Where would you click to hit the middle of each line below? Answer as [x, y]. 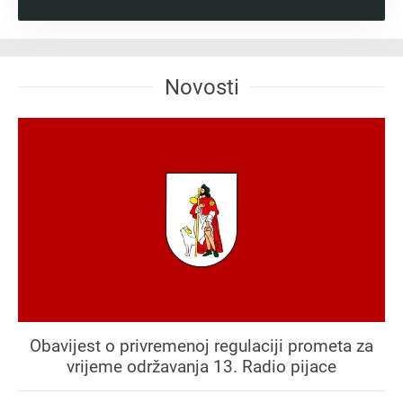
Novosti [201, 87]
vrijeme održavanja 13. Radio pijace [201, 366]
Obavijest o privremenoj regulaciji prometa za [201, 345]
